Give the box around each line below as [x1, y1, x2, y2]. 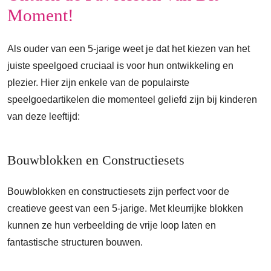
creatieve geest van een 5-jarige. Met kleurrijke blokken [7, 203, 243, 214]
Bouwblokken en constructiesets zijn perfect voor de [7, 186, 229, 197]
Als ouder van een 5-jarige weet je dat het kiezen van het [7, 44, 250, 54]
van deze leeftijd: [7, 111, 80, 122]
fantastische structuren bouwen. [7, 237, 143, 247]
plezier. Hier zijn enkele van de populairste [7, 77, 189, 88]
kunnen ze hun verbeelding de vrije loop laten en [7, 220, 216, 230]
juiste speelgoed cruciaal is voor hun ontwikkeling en [7, 60, 233, 71]
